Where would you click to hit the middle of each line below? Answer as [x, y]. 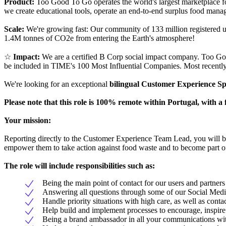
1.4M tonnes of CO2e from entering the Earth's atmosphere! [99, 38]
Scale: [15, 29]
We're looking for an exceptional [57, 84]
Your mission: [27, 120]
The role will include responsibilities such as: [79, 165]
